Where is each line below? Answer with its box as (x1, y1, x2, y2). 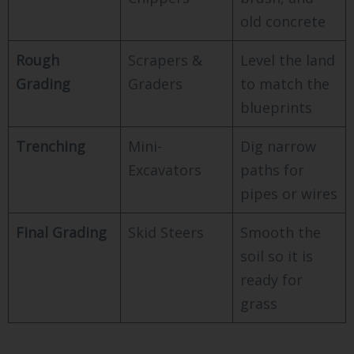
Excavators (128, 160, 201, 179)
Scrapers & (128, 50, 202, 70)
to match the (240, 73, 330, 93)
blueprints (240, 97, 312, 117)
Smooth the (240, 222, 321, 242)
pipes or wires (240, 183, 337, 203)
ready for (240, 269, 303, 289)
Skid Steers (128, 222, 204, 242)
